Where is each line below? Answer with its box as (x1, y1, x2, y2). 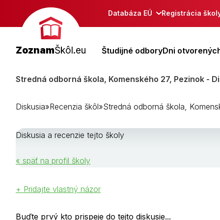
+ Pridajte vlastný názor (16, 184, 101, 194)
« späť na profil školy (16, 155, 90, 165)
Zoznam (16, 44, 55, 56)
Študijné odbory (102, 45, 163, 55)
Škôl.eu (55, 44, 86, 56)
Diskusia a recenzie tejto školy (16, 130, 124, 140)
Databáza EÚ (108, 9, 152, 17)
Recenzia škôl (50, 101, 99, 111)
